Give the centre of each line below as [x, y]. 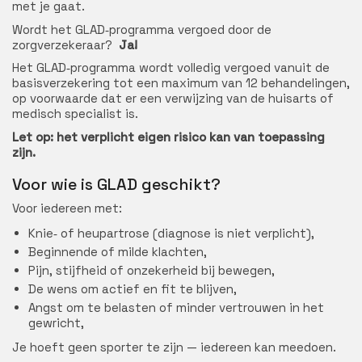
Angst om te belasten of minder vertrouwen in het [176, 307]
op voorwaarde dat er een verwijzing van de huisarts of [173, 98]
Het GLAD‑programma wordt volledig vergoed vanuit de [171, 67]
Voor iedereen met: [67, 208]
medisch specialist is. [75, 114]
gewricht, [56, 322]
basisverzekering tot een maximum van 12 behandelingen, [181, 83]
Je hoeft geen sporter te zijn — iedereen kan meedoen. [174, 347]
